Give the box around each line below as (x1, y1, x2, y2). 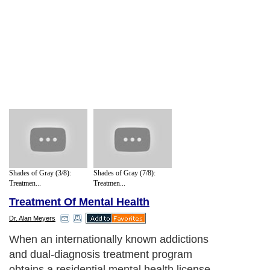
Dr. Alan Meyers (9, 215, 55, 222)
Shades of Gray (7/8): (93, 168, 155, 177)
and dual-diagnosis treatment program (9, 248, 192, 261)
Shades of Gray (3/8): (9, 168, 71, 177)
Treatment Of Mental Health (9, 196, 149, 209)
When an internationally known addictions (9, 233, 209, 246)
